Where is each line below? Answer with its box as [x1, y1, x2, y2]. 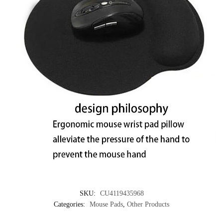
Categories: [54, 200, 87, 208]
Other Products [127, 200, 169, 208]
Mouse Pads [90, 200, 123, 208]
